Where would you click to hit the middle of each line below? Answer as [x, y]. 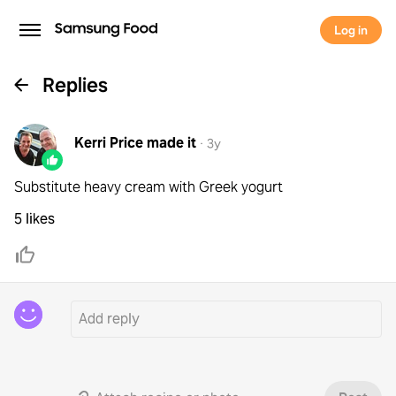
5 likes [34, 219]
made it [171, 143]
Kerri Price [109, 143]
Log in [351, 30]
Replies [75, 85]
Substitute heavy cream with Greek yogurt [148, 187]
